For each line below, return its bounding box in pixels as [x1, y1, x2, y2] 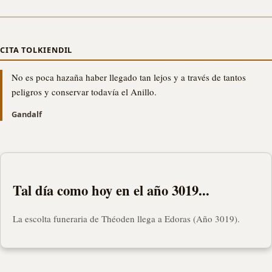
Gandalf [12, 108, 42, 120]
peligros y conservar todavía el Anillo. [12, 85, 157, 98]
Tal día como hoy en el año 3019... [13, 180, 209, 200]
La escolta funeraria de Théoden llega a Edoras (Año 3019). [13, 212, 240, 225]
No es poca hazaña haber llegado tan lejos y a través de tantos [12, 70, 246, 83]
